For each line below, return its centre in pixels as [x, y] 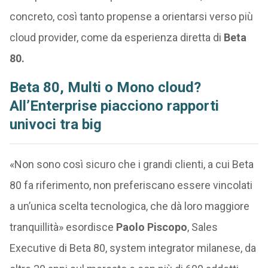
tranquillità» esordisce [63, 227]
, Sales [202, 227]
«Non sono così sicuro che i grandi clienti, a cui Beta [131, 165]
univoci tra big [55, 125]
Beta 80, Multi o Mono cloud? [105, 88]
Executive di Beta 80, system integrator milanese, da [133, 248]
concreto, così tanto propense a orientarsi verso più [131, 17]
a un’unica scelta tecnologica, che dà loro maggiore [129, 206]
